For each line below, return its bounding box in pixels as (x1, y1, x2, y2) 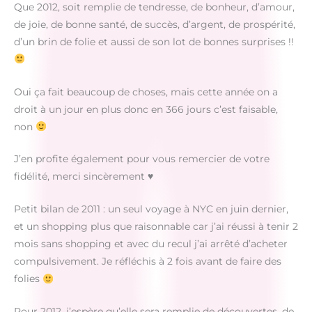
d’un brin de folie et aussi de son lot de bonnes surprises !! (14, 36, 294, 47)
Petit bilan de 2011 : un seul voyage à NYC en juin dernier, (14, 203, 288, 215)
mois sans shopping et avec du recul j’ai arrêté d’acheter (14, 238, 288, 250)
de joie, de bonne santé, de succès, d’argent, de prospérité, (14, 18, 295, 30)
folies (14, 273, 42, 285)
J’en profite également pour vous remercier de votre (14, 153, 270, 165)
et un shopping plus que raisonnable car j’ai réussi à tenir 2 (14, 221, 298, 233)
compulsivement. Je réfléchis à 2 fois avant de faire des (14, 256, 281, 267)
